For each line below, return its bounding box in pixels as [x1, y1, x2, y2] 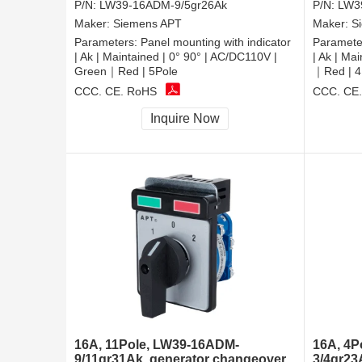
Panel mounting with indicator [141, 36, 291, 49]
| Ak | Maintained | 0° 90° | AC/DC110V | [74, 50, 277, 64]
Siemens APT [113, 17, 182, 31]
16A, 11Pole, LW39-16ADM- [74, 338, 239, 352]
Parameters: [74, 36, 141, 49]
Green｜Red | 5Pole [74, 65, 178, 78]
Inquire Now [150, 112, 220, 126]
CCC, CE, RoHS [74, 84, 157, 98]
